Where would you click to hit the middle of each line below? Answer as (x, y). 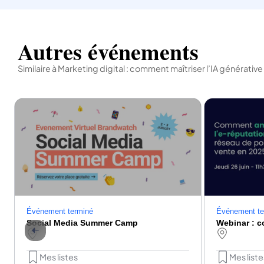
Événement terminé (60, 212)
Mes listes (59, 257)
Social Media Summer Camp (82, 223)
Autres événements (108, 51)
